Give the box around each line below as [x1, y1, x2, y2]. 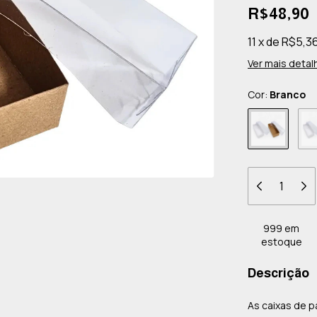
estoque [260, 234, 302, 248]
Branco [270, 87, 306, 101]
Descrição [248, 265, 309, 280]
